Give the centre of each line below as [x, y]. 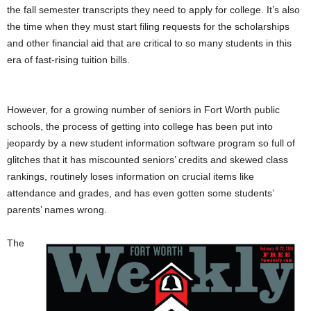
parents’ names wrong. [57, 210]
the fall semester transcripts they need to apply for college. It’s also [153, 10]
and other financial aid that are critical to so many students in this [149, 43]
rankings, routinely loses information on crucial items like [131, 176]
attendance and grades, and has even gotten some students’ [140, 193]
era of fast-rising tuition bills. [68, 60]
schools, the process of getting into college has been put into [140, 126]
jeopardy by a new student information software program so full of [151, 143]
